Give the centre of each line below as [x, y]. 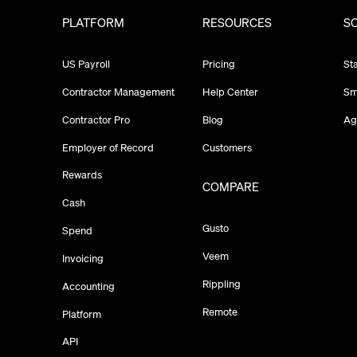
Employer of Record [108, 147]
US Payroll [86, 64]
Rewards [82, 175]
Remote [220, 311]
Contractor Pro [96, 119]
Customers [228, 147]
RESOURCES [237, 23]
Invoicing [82, 258]
